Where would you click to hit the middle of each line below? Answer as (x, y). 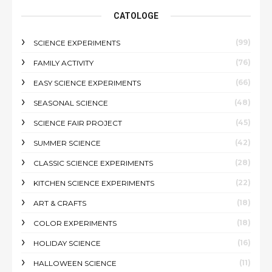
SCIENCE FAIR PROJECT (78, 123)
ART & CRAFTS (60, 203)
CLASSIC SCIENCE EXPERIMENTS (93, 163)
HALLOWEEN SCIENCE (75, 263)
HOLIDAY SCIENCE (67, 243)
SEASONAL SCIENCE (71, 103)
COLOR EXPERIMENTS (75, 223)
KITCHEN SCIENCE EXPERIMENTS (94, 183)
